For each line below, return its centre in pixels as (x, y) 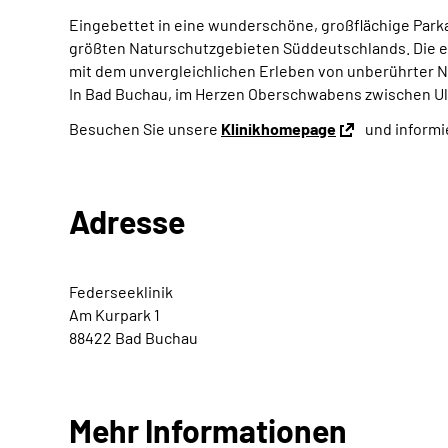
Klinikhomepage (278, 128)
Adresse (127, 221)
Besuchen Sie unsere (145, 128)
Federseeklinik (121, 291)
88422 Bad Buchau (133, 337)
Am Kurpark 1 (114, 314)
